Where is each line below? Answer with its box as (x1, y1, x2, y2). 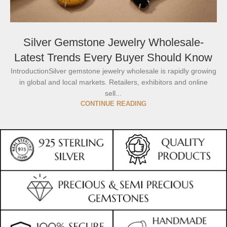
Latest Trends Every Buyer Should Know (14, 51, 213, 64)
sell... (105, 89, 122, 98)
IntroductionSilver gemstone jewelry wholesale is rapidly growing (10, 67, 216, 75)
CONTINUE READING (80, 100, 146, 108)
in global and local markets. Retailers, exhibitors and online (19, 78, 208, 87)
